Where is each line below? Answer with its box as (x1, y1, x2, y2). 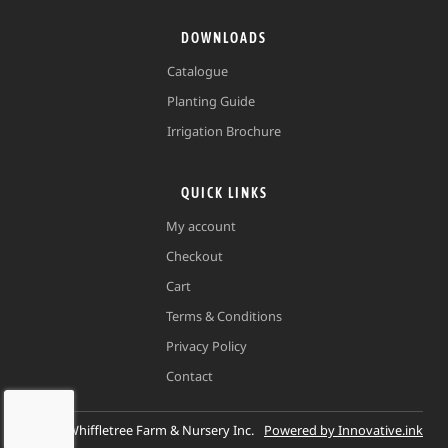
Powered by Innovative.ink (264, 420, 423, 439)
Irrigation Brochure (167, 121, 281, 140)
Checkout (166, 246, 223, 265)
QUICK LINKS (180, 184, 268, 201)
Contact (166, 366, 213, 385)
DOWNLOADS (181, 29, 267, 46)
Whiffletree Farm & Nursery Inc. (64, 420, 254, 439)
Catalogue (167, 61, 228, 80)
